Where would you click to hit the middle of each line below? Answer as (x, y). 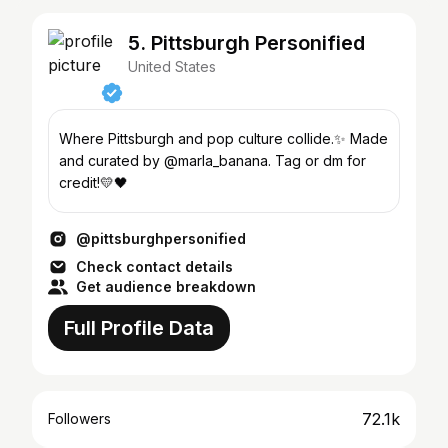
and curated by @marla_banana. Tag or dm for (167, 160)
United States (172, 66)
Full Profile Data (139, 328)
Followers (79, 418)
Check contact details (154, 266)
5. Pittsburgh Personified (246, 43)
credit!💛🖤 (93, 182)
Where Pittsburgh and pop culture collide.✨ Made (223, 138)
